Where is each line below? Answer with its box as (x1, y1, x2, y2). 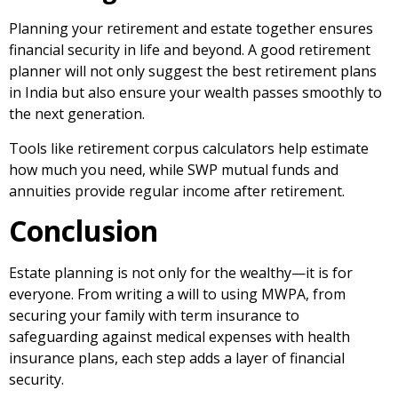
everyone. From (9, 284, 115, 305)
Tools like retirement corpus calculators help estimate (9, 138, 369, 158)
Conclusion (9, 211, 158, 251)
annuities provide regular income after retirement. (9, 180, 345, 201)
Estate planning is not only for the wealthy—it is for (9, 263, 353, 283)
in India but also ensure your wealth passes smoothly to (9, 83, 382, 103)
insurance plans (9, 348, 115, 369)
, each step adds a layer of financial (115, 348, 345, 369)
